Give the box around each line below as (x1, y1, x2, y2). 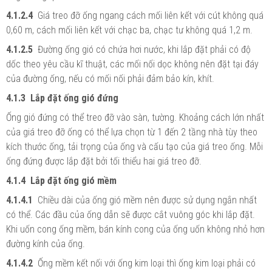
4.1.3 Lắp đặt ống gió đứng (6, 92, 118, 104)
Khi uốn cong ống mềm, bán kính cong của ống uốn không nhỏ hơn (6, 223, 265, 235)
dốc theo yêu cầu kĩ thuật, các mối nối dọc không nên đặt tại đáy (6, 58, 259, 70)
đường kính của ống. (6, 237, 85, 250)
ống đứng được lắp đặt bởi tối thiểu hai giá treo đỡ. (6, 155, 202, 167)
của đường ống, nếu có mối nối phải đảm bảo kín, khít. (6, 72, 214, 84)
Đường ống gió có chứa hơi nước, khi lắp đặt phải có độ (38, 43, 251, 55)
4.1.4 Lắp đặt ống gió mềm (6, 174, 117, 186)
